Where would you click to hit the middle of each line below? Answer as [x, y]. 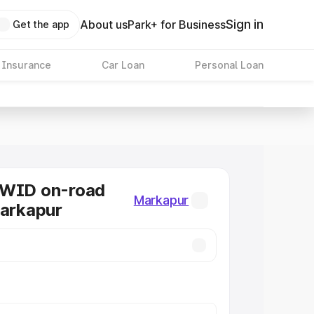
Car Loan [123, 65]
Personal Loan [229, 65]
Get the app [41, 24]
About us [104, 25]
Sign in [245, 24]
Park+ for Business [177, 25]
